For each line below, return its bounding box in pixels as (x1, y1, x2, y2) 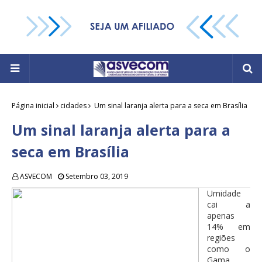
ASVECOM (20, 171, 52, 182)
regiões (207, 232, 235, 244)
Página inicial (12, 101, 54, 111)
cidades (60, 101, 87, 111)
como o (207, 243, 250, 255)
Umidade (207, 188, 241, 199)
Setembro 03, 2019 (65, 171, 128, 182)
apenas (207, 210, 235, 222)
